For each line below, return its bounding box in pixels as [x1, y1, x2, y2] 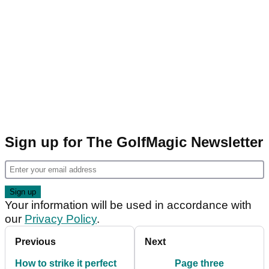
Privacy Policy [25, 213, 97, 226]
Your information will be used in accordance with [5, 199, 252, 212]
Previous [15, 237, 56, 247]
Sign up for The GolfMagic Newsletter [5, 134, 263, 151]
